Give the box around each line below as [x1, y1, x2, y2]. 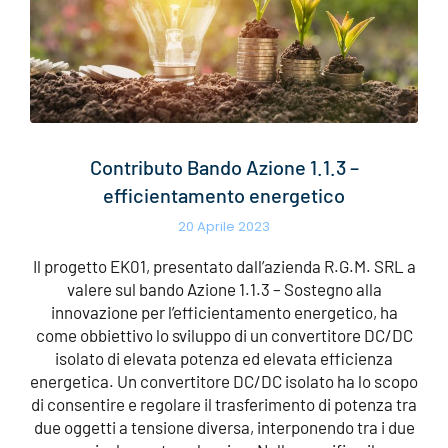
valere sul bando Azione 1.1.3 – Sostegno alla [66, 278, 382, 299]
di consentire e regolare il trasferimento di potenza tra [31, 393, 417, 414]
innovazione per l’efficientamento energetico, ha [50, 301, 398, 322]
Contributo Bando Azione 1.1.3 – [89, 154, 359, 179]
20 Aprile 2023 [178, 216, 270, 236]
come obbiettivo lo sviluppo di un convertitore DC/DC [35, 324, 413, 345]
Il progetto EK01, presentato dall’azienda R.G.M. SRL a [32, 255, 416, 276]
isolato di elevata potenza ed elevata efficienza [55, 347, 393, 368]
